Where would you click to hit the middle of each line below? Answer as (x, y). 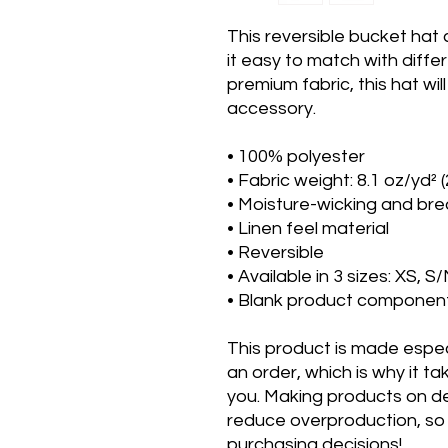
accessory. (271, 108)
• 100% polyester (296, 156)
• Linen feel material (308, 228)
